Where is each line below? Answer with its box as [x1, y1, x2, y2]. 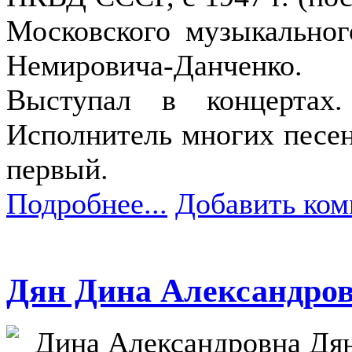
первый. [6, 152, 108, 186]
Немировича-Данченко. [6, 49, 302, 82]
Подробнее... [6, 187, 167, 221]
